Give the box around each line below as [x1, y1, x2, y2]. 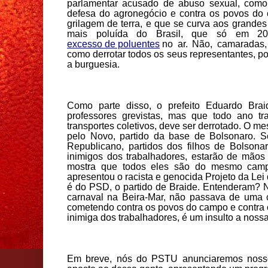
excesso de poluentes [67, 39, 160, 50]
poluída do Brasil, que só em [87, 29, 258, 39]
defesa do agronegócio [67, 8, 171, 19]
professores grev [67, 111, 141, 121]
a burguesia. [67, 59, 120, 70]
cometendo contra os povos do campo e [67, 202, 238, 213]
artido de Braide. [129, 182, 203, 193]
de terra [107, 19, 141, 29]
